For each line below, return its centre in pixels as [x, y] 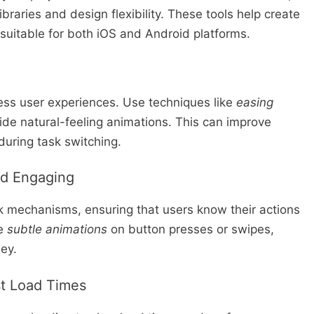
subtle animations [57, 230]
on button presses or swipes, [191, 230]
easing [255, 102]
